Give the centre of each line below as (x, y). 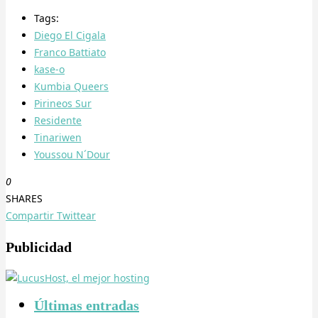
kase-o (49, 69)
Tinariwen (58, 137)
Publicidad (39, 247)
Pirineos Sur (63, 103)
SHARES (24, 198)
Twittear (76, 215)
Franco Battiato (70, 52)
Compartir (30, 215)
